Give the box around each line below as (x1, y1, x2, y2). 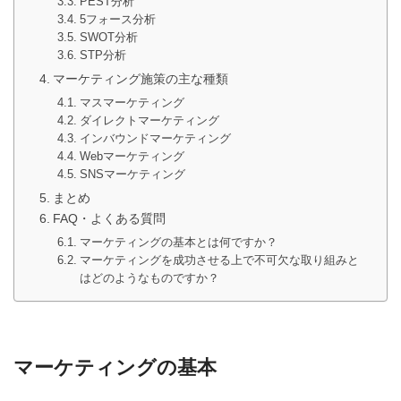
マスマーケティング (79, 96, 184, 110)
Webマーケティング (79, 149, 184, 164)
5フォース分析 (79, 13, 156, 27)
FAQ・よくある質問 (52, 211, 166, 226)
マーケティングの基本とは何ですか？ (79, 235, 277, 250)
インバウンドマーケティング (79, 132, 231, 146)
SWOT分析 (79, 30, 138, 45)
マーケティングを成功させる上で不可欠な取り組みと (79, 253, 359, 268)
